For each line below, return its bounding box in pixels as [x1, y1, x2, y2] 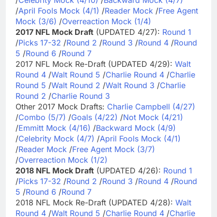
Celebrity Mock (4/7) [18, 133, 94, 143]
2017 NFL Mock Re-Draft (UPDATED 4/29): [15, 59, 175, 69]
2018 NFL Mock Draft [15, 165, 94, 175]
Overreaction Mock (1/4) [62, 16, 151, 26]
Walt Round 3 [106, 80, 155, 90]
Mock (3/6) [15, 16, 57, 26]
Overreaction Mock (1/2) [18, 155, 108, 165]
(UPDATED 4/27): [93, 27, 162, 37]
